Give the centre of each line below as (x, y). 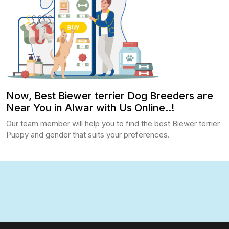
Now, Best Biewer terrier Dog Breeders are (110, 96)
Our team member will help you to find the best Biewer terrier (113, 124)
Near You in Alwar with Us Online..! (90, 108)
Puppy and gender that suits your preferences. (88, 135)
